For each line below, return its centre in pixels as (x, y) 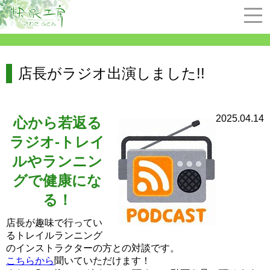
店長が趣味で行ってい (54, 223)
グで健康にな (57, 181)
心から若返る (57, 123)
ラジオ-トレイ (57, 142)
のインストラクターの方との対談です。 (93, 248)
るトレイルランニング (54, 235)
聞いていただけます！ (102, 261)
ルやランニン (57, 161)
